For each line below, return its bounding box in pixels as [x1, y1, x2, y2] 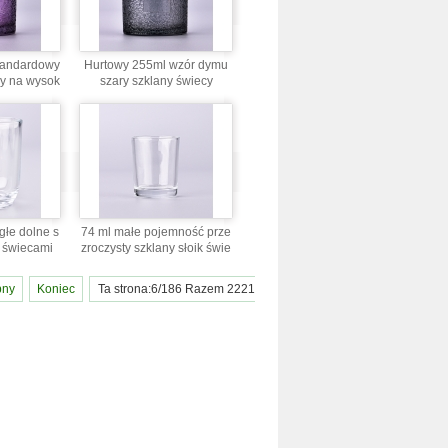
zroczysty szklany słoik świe [81, 241, 231, 255]
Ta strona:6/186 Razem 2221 [97, 282, 255, 297]
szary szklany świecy [99, 74, 213, 88]
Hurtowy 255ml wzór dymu [84, 58, 228, 72]
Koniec [36, 282, 75, 297]
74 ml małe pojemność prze [81, 225, 231, 239]
